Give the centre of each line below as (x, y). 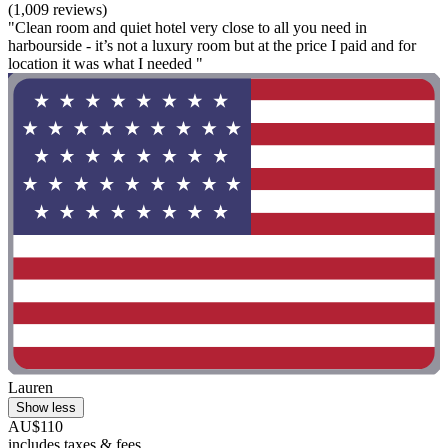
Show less (46, 408)
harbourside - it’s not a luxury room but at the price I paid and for (212, 45)
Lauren (30, 388)
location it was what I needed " (105, 63)
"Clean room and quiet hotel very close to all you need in (187, 27)
